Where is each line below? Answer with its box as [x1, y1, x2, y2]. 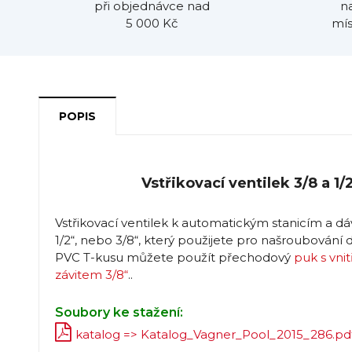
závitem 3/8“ [54, 266, 128, 282]
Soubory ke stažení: [54, 304, 183, 320]
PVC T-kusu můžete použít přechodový [54, 249, 294, 265]
